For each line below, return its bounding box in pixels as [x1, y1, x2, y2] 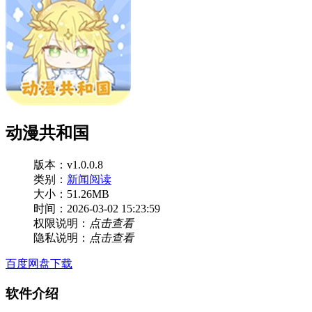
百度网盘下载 [6, 257, 72, 270]
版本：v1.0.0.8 [33, 158, 103, 171]
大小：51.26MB [33, 187, 109, 200]
